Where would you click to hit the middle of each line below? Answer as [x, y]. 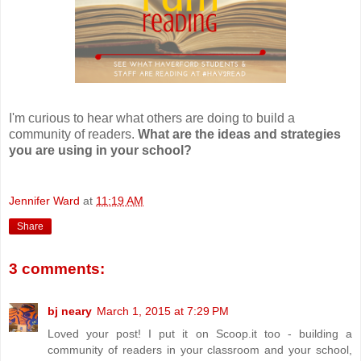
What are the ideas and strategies [239, 134]
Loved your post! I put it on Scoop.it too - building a [200, 333]
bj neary [70, 311]
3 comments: [57, 269]
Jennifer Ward [44, 201]
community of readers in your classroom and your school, [200, 349]
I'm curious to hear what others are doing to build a [152, 118]
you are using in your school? [100, 150]
